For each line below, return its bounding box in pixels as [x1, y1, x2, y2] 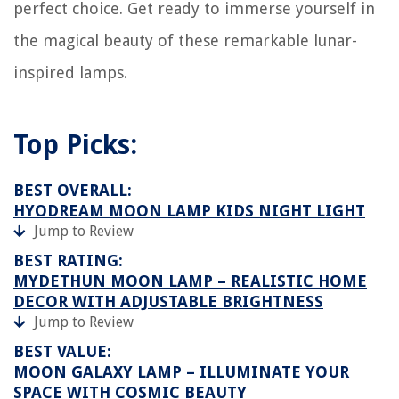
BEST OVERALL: [13, 181, 132, 199]
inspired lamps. [13, 63, 127, 82]
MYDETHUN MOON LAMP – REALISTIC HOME [13, 272, 367, 290]
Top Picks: [13, 129, 137, 160]
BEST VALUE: [13, 342, 111, 361]
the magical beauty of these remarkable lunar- [13, 31, 357, 50]
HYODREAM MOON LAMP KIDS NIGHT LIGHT [13, 201, 365, 220]
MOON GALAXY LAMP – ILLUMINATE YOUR [13, 362, 349, 381]
